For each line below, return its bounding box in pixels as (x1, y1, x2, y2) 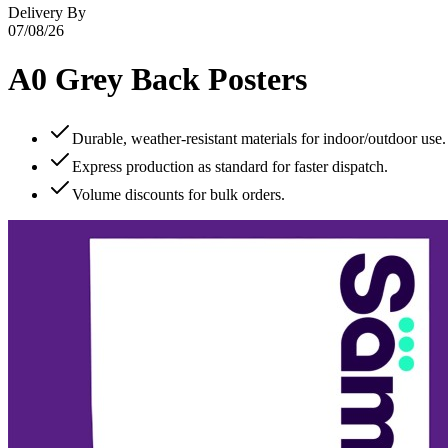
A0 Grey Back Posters (8, 61, 307, 98)
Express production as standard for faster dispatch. (72, 157, 388, 175)
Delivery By (8, 4, 86, 21)
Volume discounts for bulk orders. (72, 185, 285, 203)
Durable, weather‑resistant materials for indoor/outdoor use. (72, 129, 446, 147)
